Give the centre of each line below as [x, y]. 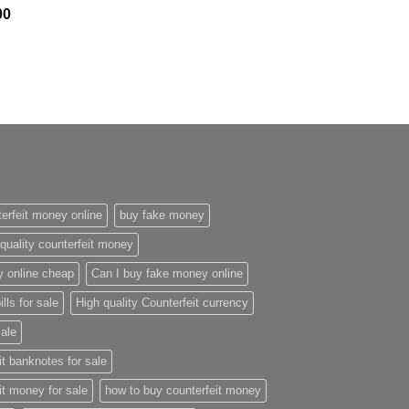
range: [31, 33]
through [35, 71]
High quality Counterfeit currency [162, 302]
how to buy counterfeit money [183, 390]
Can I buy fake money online [167, 273]
